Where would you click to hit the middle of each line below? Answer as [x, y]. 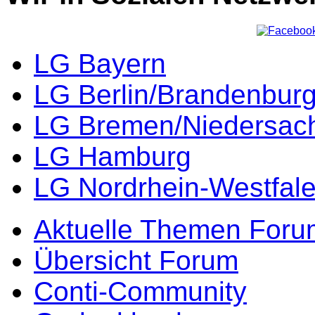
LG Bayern [100, 63]
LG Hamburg [112, 156]
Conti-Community [140, 291]
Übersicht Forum [136, 260]
